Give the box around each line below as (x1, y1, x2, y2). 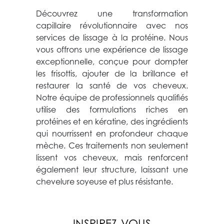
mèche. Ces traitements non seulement (36, 142, 188, 150)
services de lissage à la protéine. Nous (36, 34, 188, 42)
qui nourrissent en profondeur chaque (36, 130, 188, 138)
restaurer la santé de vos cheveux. (36, 82, 188, 90)
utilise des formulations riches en (36, 106, 188, 114)
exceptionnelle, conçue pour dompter (36, 58, 188, 66)
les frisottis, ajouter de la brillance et (36, 70, 188, 78)
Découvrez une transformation (36, 10, 188, 18)
